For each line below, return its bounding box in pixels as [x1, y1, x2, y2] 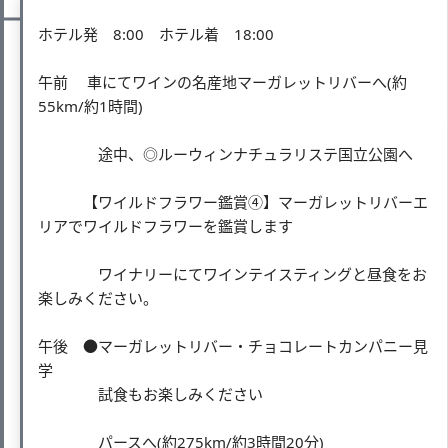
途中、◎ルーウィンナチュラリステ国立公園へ [38, 143, 413, 164]
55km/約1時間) [38, 95, 143, 116]
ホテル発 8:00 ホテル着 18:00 [38, 23, 274, 44]
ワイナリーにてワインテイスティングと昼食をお [38, 263, 427, 284]
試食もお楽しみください [38, 383, 263, 404]
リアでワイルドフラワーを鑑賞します [38, 215, 293, 236]
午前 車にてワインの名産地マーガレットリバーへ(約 [38, 71, 407, 92]
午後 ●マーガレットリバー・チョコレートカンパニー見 [38, 335, 428, 356]
